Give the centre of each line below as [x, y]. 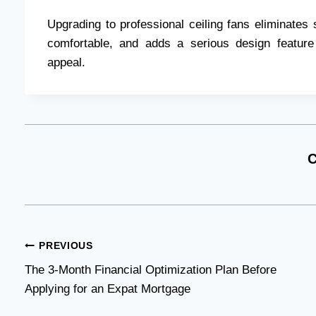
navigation [74, 279]
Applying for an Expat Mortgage [108, 289]
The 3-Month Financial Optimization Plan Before [151, 270]
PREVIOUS [66, 245]
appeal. [66, 62]
